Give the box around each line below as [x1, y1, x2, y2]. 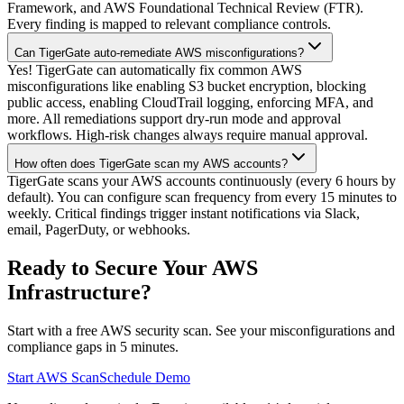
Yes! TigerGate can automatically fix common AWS [7, 62, 302, 78]
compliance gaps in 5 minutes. [7, 339, 179, 355]
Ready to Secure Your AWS [7, 256, 258, 280]
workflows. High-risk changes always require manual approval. [7, 127, 368, 143]
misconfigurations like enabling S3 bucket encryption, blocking [7, 78, 366, 95]
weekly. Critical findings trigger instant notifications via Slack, [7, 206, 360, 222]
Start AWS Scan [7, 370, 99, 386]
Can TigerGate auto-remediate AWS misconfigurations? [14, 46, 304, 60]
